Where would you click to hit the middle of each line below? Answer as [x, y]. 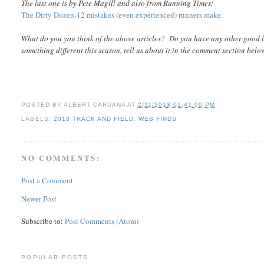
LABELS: [37, 119]
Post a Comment [47, 180]
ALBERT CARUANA [94, 105]
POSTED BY [42, 105]
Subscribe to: [43, 221]
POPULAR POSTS [55, 257]
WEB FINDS [158, 119]
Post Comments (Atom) [102, 221]
